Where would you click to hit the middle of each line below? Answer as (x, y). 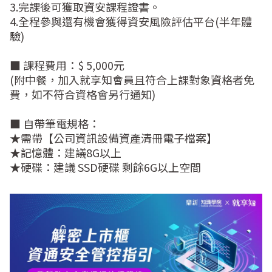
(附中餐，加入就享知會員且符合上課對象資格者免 (132, 80)
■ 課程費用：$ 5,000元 (67, 65)
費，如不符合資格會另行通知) (83, 94)
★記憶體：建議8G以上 (68, 152)
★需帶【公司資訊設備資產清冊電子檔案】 (116, 138)
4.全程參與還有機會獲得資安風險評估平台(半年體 (131, 21)
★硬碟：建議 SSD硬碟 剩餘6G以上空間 (105, 167)
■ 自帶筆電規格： (55, 123)
